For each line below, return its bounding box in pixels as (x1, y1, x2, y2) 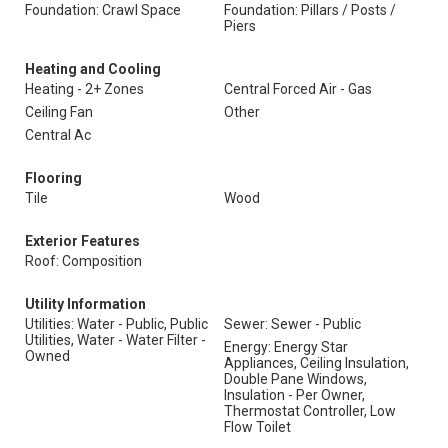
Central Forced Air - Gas (224, 81, 372, 97)
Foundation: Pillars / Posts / (224, 2, 396, 18)
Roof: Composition (25, 253, 142, 269)
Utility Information (25, 296, 146, 312)
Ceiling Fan (25, 104, 93, 120)
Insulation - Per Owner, (224, 387, 365, 403)
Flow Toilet (224, 419, 291, 435)
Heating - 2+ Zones (25, 81, 144, 97)
